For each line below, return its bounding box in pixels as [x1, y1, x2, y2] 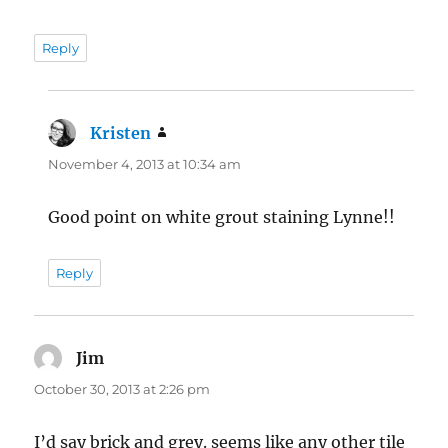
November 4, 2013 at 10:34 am [48, 155, 242, 172]
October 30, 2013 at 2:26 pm [34, 380, 211, 397]
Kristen [90, 122, 152, 143]
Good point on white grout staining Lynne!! [48, 206, 396, 227]
